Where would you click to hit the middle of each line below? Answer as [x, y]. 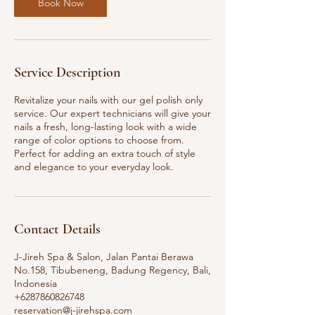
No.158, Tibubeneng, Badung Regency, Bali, [112, 270]
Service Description [67, 72]
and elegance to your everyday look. [94, 167]
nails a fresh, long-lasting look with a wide [105, 127]
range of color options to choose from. [99, 140]
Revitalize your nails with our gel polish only [108, 100]
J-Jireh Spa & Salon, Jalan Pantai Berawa [104, 257]
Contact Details [57, 229]
